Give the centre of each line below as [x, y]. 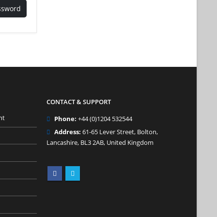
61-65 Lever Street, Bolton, [119, 132]
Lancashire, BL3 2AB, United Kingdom [100, 143]
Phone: [65, 119]
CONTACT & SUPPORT [79, 102]
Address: [68, 132]
